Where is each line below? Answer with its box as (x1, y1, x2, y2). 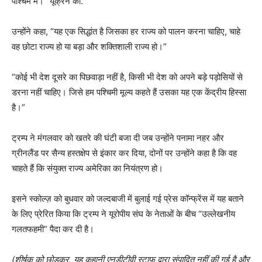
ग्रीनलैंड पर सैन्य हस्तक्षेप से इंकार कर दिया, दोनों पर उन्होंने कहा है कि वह (12, 147, 237, 158)
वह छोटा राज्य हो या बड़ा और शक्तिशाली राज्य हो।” (12, 40, 167, 52)
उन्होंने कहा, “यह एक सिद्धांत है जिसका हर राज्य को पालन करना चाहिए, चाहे (12, 25, 240, 37)
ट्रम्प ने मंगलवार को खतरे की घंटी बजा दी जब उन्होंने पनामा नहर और (12, 132, 224, 143)
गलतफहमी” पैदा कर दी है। (12, 223, 94, 235)
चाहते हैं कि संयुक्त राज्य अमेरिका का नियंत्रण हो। (12, 162, 163, 174)
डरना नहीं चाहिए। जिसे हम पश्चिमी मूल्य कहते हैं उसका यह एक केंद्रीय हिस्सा (12, 86, 246, 98)
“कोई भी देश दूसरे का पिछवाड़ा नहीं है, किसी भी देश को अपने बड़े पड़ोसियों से (12, 71, 243, 82)
